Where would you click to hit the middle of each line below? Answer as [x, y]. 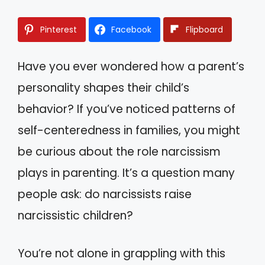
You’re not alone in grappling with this [122, 253]
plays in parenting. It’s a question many [126, 173]
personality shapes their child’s [104, 88]
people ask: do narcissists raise [105, 194]
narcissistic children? [75, 215]
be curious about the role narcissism [119, 151]
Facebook [131, 29]
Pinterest [59, 29]
